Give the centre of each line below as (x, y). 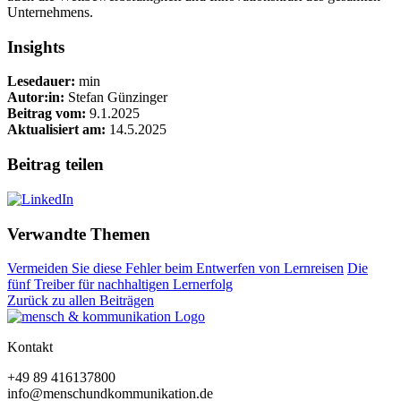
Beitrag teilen (55, 165)
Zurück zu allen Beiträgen (81, 301)
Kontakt (30, 347)
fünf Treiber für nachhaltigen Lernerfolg (120, 285)
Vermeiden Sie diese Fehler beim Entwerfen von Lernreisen (175, 269)
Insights (36, 47)
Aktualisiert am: (56, 130)
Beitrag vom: (47, 114)
